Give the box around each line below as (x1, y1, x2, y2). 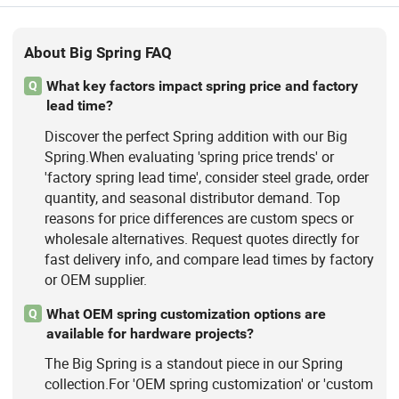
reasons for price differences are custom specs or (44, 208, 354, 228)
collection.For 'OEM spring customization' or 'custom (44, 373, 373, 394)
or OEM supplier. (44, 269, 147, 289)
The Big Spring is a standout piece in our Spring (44, 353, 343, 373)
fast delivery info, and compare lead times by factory (44, 248, 374, 269)
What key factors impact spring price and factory (45, 77, 358, 95)
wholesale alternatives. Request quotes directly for (44, 228, 359, 248)
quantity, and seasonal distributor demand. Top (44, 187, 340, 208)
